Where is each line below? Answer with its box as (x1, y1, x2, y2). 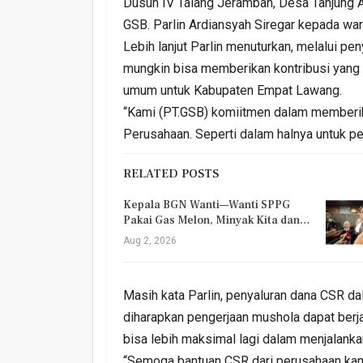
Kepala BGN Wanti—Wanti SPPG (123, 197, 290, 212)
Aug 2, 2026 (123, 234, 177, 246)
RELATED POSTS (123, 165, 219, 181)
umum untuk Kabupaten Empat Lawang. (123, 82, 342, 98)
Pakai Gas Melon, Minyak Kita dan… (123, 212, 310, 228)
